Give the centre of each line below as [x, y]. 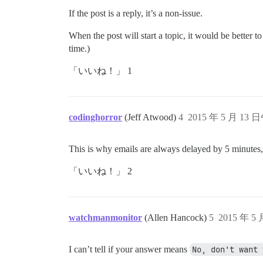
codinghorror [95, 117]
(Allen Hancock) [177, 217]
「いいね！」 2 [100, 171]
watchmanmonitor [105, 217]
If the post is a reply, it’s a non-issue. [136, 13]
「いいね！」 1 [100, 70]
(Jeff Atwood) [151, 117]
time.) [79, 48]
